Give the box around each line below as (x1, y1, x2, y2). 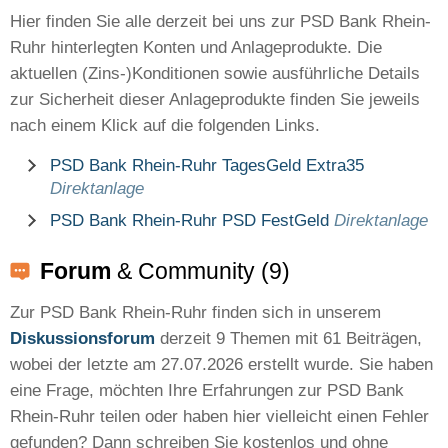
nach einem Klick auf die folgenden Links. (10, 116, 320, 135)
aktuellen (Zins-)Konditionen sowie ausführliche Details (10, 64, 420, 83)
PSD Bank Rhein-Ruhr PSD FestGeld (50, 211, 334, 230)
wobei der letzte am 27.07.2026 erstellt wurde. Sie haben (10, 355, 433, 374)
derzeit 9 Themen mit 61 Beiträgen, (155, 329, 422, 348)
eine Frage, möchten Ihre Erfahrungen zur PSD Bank (10, 381, 404, 400)
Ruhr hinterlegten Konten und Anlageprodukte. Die (10, 38, 382, 57)
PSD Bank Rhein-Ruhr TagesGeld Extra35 (50, 156, 364, 175)
